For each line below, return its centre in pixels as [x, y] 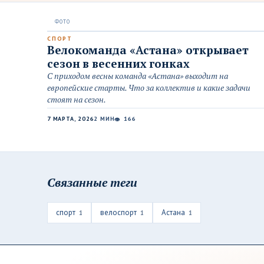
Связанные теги [92, 182]
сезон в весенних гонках [118, 63]
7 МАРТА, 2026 [71, 119]
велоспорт [118, 212]
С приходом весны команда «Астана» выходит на [138, 76]
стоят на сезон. [77, 99]
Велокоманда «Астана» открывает [148, 50]
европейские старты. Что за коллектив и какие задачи [149, 88]
